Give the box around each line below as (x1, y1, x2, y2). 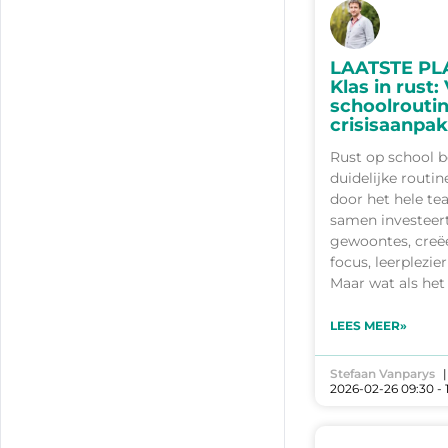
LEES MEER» (330, 318, 407, 334)
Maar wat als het (330, 274, 445, 293)
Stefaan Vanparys (330, 366, 435, 382)
